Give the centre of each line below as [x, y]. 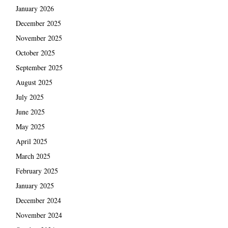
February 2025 [37, 171]
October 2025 [35, 53]
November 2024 [39, 215]
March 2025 [33, 156]
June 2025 [30, 112]
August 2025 [34, 82]
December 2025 [38, 23]
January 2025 [35, 186]
